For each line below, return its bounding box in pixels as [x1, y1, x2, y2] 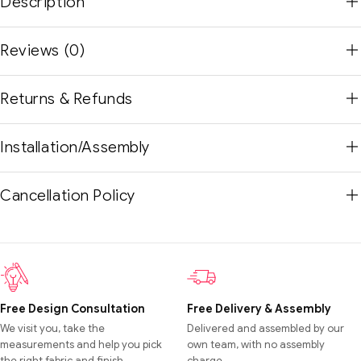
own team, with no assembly [187, 338, 325, 352]
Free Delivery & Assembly [187, 301, 331, 317]
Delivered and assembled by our [187, 322, 344, 336]
